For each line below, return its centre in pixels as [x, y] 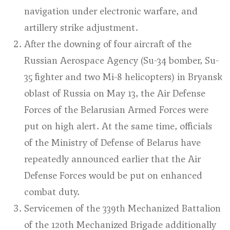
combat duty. [52, 192]
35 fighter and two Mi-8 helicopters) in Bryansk [123, 77]
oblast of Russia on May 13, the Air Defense [115, 93]
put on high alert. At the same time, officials [118, 126]
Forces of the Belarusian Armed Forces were [116, 110]
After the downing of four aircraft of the [108, 44]
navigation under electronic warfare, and [111, 11]
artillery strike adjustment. [81, 27]
